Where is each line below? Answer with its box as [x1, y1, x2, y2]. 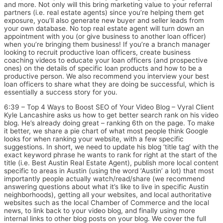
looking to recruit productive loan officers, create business [4, 48, 191, 56]
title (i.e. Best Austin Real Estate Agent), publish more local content [4, 158, 219, 167]
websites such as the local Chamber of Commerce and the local [4, 198, 209, 207]
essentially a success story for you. [4, 88, 117, 96]
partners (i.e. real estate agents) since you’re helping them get [4, 8, 204, 16]
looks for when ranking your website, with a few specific [4, 134, 184, 143]
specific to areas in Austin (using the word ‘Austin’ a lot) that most [4, 166, 214, 175]
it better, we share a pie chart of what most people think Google [4, 126, 208, 135]
